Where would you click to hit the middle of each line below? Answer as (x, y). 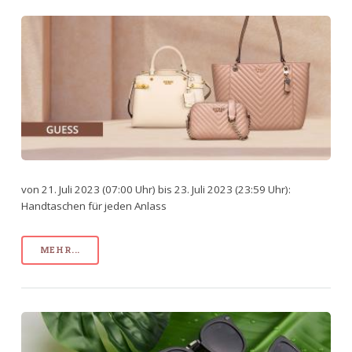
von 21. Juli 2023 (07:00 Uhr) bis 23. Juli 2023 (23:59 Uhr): (156, 189)
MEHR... (60, 249)
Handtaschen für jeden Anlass (93, 205)
